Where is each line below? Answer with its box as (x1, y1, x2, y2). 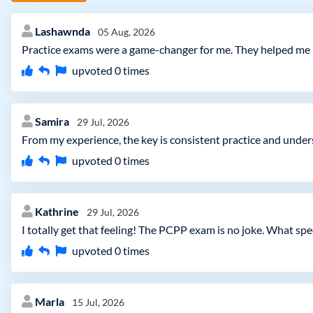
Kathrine (35, 205, 81, 218)
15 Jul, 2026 (72, 296, 124, 308)
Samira (35, 115, 71, 128)
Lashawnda (35, 24, 92, 38)
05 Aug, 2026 (98, 26, 155, 38)
